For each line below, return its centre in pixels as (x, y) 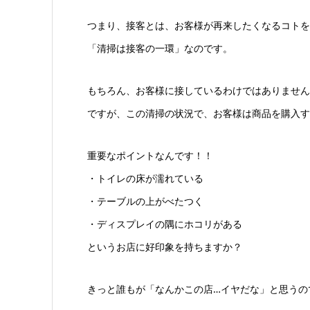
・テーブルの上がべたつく (145, 201)
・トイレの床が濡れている (145, 178)
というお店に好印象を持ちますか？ (164, 247)
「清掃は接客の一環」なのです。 (159, 48)
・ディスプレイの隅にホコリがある (164, 224)
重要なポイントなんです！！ (150, 155)
